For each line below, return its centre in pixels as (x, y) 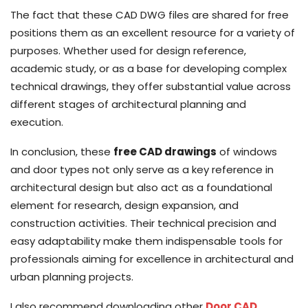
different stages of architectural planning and (128, 104)
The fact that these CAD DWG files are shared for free (150, 14)
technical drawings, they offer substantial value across (151, 86)
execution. (37, 122)
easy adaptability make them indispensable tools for (146, 241)
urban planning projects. (72, 276)
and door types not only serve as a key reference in (142, 169)
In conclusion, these (62, 151)
